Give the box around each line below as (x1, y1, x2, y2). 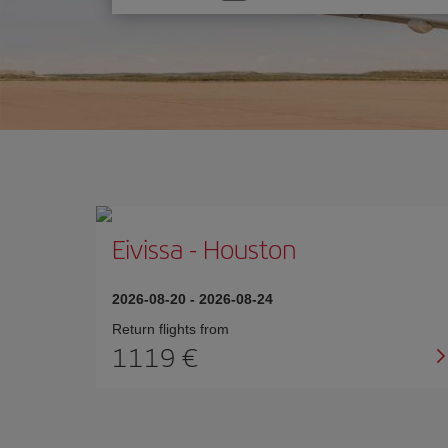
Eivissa (112, 230, 189, 267)
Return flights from (112, 321, 229, 337)
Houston (203, 230, 296, 267)
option (131, 8, 172, 30)
